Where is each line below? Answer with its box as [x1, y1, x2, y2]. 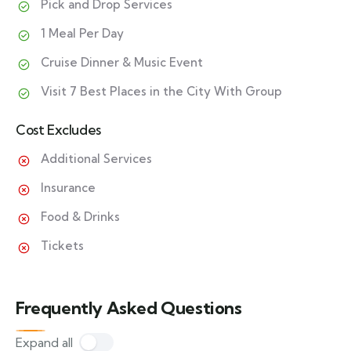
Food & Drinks [41, 209, 120, 225]
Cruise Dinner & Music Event [41, 55, 203, 71]
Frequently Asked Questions [16, 297, 242, 320]
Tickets [41, 238, 84, 254]
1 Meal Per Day [41, 26, 124, 42]
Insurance [41, 180, 96, 196]
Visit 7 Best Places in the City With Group [41, 84, 282, 100]
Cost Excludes [16, 121, 101, 139]
